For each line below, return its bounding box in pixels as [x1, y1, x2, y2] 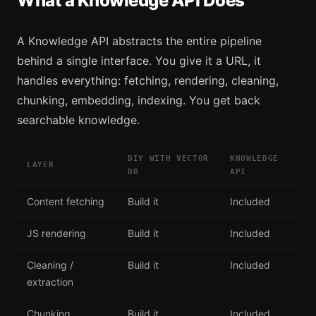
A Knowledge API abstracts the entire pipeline [17, 33, 262, 48]
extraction [27, 275, 73, 288]
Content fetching [27, 195, 104, 207]
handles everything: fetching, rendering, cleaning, [17, 73, 279, 87]
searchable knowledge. [17, 112, 140, 127]
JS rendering [27, 226, 86, 239]
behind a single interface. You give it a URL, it [17, 53, 261, 68]
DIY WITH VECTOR [128, 153, 209, 163]
